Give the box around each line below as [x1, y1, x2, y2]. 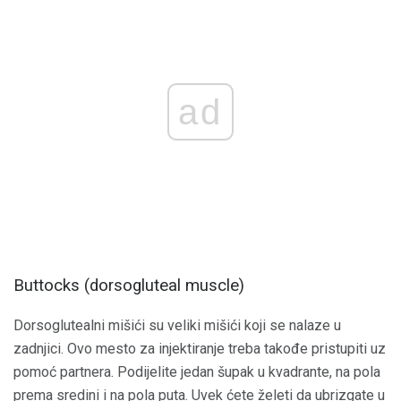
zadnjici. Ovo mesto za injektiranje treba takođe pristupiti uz [13, 339, 386, 357]
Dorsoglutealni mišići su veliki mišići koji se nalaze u [13, 316, 341, 334]
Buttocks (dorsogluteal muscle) [13, 276, 244, 296]
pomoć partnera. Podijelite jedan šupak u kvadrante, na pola [13, 363, 380, 380]
